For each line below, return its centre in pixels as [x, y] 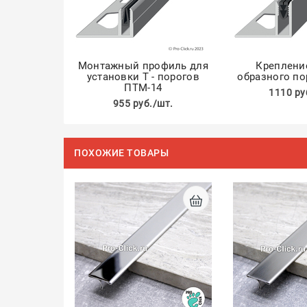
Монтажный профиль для [143, 66]
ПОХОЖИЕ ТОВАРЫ [121, 153]
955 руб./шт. [143, 103]
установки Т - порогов [143, 77]
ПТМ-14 [143, 88]
